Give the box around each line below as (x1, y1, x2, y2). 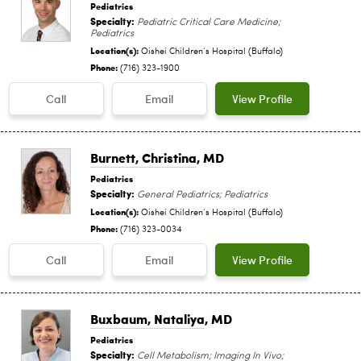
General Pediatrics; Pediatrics (135, 189, 268, 200)
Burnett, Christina (90, 147, 197, 167)
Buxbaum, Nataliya (90, 309, 205, 328)
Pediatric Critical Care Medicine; (135, 17, 280, 27)
